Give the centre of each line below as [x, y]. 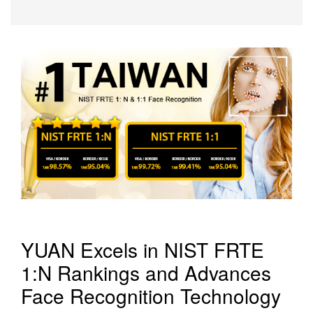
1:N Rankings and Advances [146, 273]
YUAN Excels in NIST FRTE [143, 250]
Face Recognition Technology [151, 296]
